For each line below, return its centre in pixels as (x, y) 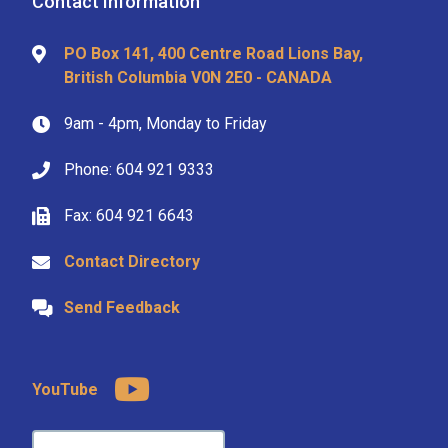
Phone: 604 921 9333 (139, 169)
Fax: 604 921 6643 (129, 215)
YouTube (65, 389)
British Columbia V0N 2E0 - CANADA (198, 77)
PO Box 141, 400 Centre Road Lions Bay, (213, 53)
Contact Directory (132, 261)
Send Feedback (122, 307)
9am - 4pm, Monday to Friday (165, 123)
